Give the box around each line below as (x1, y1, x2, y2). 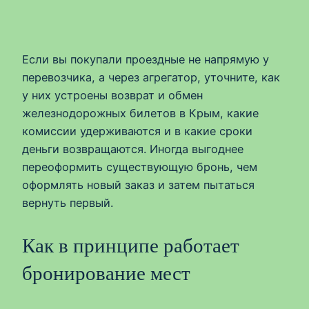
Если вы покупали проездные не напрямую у (22, 52, 269, 66)
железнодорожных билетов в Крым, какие (22, 106, 259, 120)
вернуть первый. (22, 195, 113, 210)
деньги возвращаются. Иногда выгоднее (22, 141, 243, 156)
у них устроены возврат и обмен (22, 88, 203, 102)
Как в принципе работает (22, 234, 239, 257)
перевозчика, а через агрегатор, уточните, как (22, 70, 280, 84)
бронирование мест (22, 261, 190, 284)
